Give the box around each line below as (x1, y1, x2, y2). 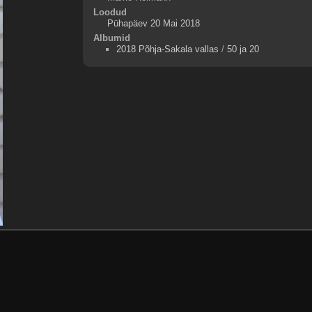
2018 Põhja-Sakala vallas (116, 44, 219, 55)
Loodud (93, 7, 127, 18)
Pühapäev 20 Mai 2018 (107, 18, 200, 29)
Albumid (93, 33, 130, 44)
